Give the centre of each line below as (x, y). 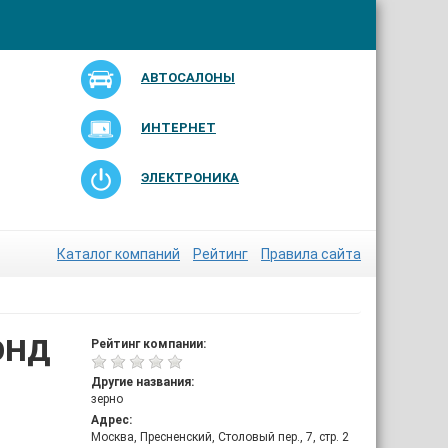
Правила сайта (311, 254)
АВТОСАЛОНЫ (187, 77)
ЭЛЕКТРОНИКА (189, 177)
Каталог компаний (118, 254)
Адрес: (111, 420)
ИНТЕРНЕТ (178, 127)
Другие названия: (142, 382)
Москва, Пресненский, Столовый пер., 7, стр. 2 (220, 437)
